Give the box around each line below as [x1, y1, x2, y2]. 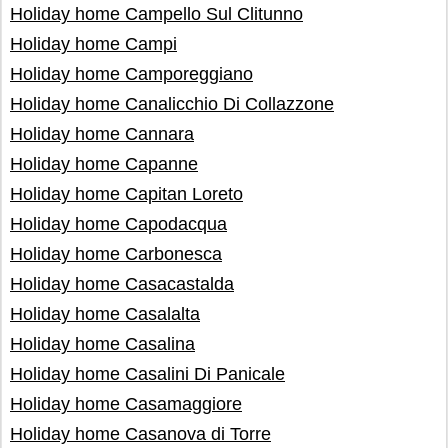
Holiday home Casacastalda [10, 274, 234, 294]
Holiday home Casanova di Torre [10, 424, 271, 444]
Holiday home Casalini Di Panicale [10, 364, 285, 384]
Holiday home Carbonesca [10, 244, 222, 264]
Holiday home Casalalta [10, 304, 200, 324]
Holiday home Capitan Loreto [10, 184, 243, 204]
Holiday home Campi [10, 34, 177, 54]
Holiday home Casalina [10, 334, 195, 354]
